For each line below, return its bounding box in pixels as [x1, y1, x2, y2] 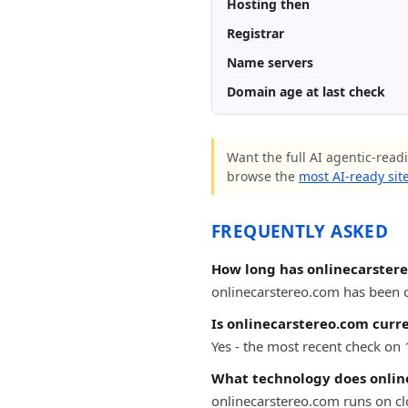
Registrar [227, 25, 284, 42]
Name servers [227, 54, 313, 71]
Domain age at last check [227, 83, 385, 100]
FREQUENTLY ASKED [211, 219, 389, 243]
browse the [227, 168, 299, 185]
